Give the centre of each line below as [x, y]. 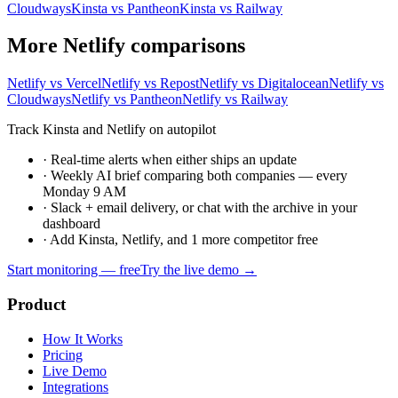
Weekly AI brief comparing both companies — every [199, 176]
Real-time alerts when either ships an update [174, 160]
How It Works [83, 338]
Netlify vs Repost [150, 84]
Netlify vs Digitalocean [264, 84]
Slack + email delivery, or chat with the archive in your [204, 208]
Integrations [76, 386]
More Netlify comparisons [126, 46]
